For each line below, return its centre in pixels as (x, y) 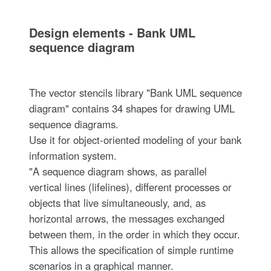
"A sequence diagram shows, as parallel (118, 171)
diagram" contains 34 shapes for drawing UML (132, 108)
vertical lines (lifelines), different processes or (130, 187)
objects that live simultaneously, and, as (117, 202)
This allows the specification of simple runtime (131, 250)
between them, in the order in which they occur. (134, 234)
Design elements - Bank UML (112, 32)
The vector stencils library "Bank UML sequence (135, 92)
